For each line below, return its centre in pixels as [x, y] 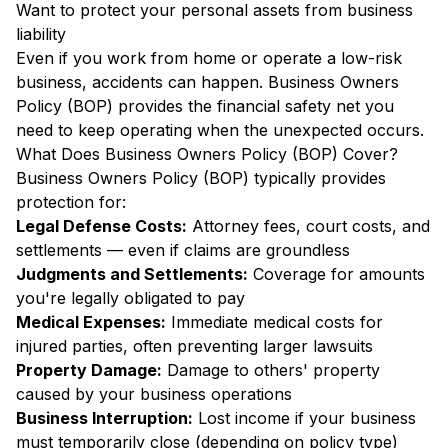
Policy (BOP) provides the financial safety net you [205, 106]
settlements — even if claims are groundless [183, 250]
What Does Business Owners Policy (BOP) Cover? [207, 154]
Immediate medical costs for [274, 322]
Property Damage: [89, 370]
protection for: [71, 202]
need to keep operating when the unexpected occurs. [220, 130]
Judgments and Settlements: [132, 274]
